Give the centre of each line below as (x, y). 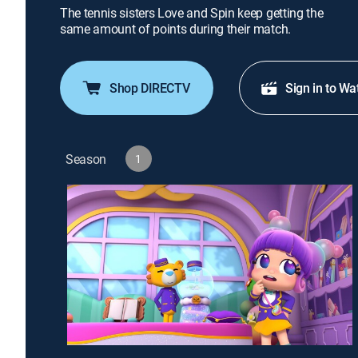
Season (86, 159)
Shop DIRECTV (150, 88)
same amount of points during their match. (175, 29)
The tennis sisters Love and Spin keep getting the (192, 13)
